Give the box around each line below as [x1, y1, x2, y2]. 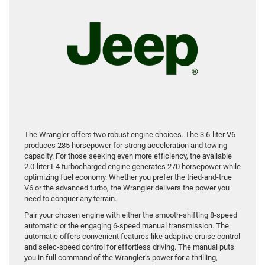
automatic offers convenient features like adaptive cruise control [24, 232, 240, 241]
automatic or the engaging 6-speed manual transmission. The [24, 221, 229, 231]
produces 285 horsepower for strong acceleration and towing [24, 141, 227, 150]
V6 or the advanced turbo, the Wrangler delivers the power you [24, 183, 230, 193]
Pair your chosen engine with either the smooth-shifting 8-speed [24, 211, 237, 220]
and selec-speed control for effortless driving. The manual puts [24, 243, 234, 252]
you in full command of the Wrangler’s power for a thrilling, [24, 253, 218, 263]
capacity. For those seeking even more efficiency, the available [24, 151, 232, 161]
